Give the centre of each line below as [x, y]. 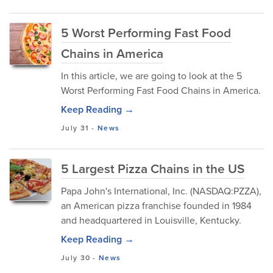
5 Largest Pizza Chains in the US [153, 168]
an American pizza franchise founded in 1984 [156, 206]
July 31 [75, 128]
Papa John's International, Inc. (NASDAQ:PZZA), [161, 191]
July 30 [76, 258]
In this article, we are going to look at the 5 [151, 76]
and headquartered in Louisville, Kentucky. [151, 220]
